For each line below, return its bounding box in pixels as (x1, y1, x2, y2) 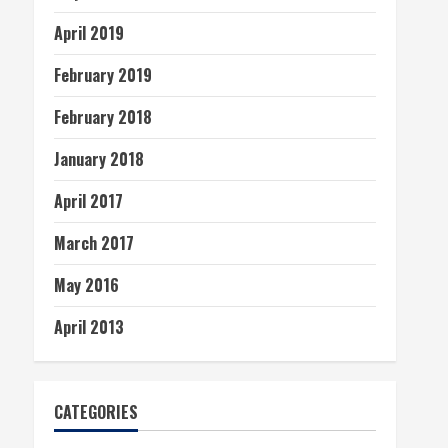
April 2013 (54, 315, 124, 339)
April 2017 (54, 189, 123, 213)
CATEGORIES (54, 400, 138, 424)
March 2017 (54, 231, 134, 255)
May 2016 (54, 273, 119, 297)
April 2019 (54, 21, 124, 45)
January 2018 (54, 147, 144, 171)
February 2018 (54, 105, 152, 129)
